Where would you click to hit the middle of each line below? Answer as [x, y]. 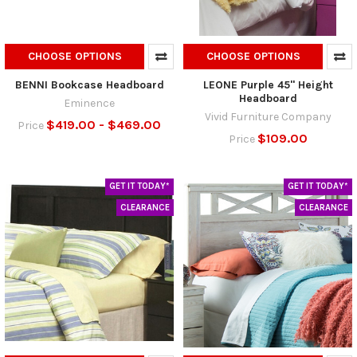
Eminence [89, 103]
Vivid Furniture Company [268, 116]
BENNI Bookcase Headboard [89, 84]
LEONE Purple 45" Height [268, 84]
